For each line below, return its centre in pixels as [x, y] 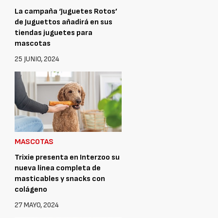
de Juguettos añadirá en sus [64, 22]
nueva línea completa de [58, 168]
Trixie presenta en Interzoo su [67, 157]
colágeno [31, 189]
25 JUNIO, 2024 [37, 59]
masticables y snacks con [60, 179]
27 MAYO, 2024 [37, 205]
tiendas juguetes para [54, 33]
